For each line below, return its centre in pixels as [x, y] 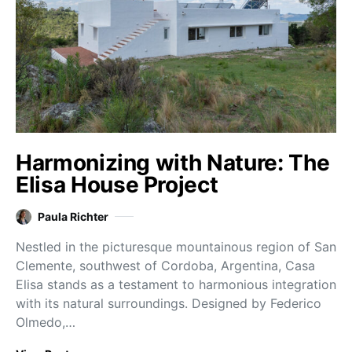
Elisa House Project [117, 185]
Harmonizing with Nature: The [173, 163]
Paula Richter [73, 217]
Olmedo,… [46, 323]
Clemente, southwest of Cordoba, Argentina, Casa [165, 266]
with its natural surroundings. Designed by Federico [169, 304]
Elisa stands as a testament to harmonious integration [176, 285]
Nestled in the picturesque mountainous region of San [176, 247]
